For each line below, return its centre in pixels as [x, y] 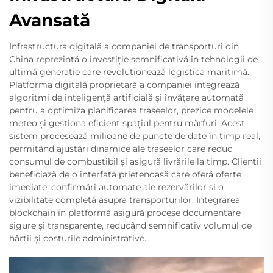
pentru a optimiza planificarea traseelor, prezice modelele [131, 110]
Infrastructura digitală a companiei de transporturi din [124, 46]
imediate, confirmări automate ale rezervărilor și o [116, 187]
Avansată [50, 20]
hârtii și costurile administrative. [78, 238]
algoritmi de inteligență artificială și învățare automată [126, 97]
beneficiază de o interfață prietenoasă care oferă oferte [125, 174]
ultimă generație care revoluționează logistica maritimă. [129, 72]
